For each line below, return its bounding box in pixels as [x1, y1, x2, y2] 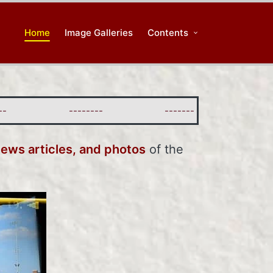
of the [146, 141, 183, 157]
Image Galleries [64, 27, 133, 39]
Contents [147, 27, 188, 39]
